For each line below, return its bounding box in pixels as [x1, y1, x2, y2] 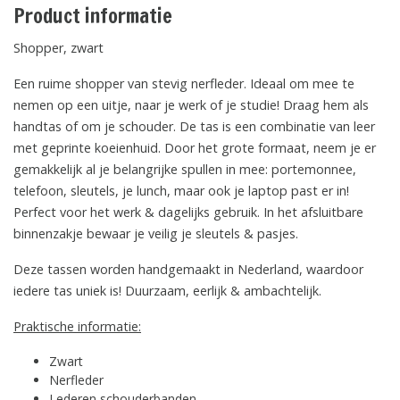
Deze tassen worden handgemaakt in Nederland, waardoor [13, 260, 363, 278]
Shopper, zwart [13, 38, 107, 56]
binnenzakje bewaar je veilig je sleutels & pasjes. [13, 224, 298, 242]
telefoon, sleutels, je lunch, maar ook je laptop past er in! [13, 181, 349, 199]
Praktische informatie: [13, 317, 141, 335]
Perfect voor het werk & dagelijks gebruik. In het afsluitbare [13, 203, 363, 221]
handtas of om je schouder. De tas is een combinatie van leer [13, 117, 375, 135]
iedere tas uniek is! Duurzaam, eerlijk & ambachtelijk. [13, 281, 321, 299]
